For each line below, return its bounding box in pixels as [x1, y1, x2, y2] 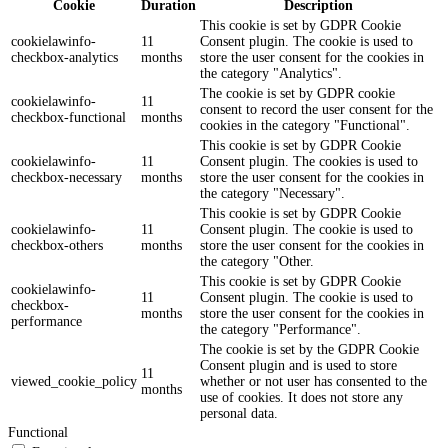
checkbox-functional [11, 109, 126, 125]
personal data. [200, 405, 278, 421]
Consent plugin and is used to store [200, 357, 397, 373]
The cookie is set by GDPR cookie [200, 85, 395, 101]
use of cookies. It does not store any [200, 389, 403, 405]
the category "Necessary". [200, 185, 345, 201]
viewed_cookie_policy [11, 373, 137, 389]
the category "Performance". [200, 321, 361, 337]
